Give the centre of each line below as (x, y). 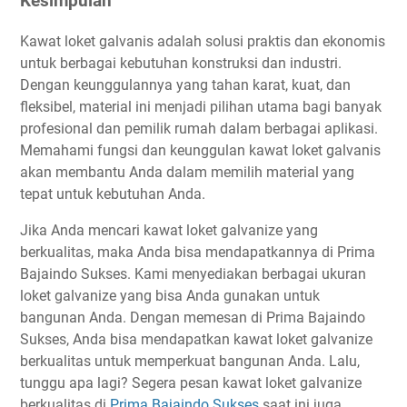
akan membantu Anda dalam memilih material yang (187, 173)
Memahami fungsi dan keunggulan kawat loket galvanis (200, 151)
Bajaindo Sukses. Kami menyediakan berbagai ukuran (193, 274)
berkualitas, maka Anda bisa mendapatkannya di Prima (198, 253)
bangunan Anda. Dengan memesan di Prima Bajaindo (193, 318)
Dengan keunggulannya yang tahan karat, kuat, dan (185, 85)
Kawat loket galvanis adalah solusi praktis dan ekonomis (203, 42)
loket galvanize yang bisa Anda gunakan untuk (170, 296)
